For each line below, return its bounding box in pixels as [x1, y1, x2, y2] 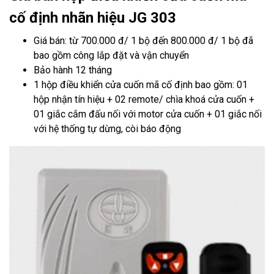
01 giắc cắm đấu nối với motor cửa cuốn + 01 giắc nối [34, 108, 262, 120]
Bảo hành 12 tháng [34, 64, 112, 76]
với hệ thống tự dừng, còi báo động [34, 123, 181, 135]
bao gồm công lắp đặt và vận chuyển [34, 50, 189, 61]
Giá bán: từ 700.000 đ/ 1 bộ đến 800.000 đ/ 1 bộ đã [34, 35, 253, 46]
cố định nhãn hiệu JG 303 [9, 9, 176, 26]
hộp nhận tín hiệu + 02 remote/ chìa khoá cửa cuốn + [34, 94, 254, 105]
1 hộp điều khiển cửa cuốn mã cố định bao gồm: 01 [34, 79, 248, 91]
